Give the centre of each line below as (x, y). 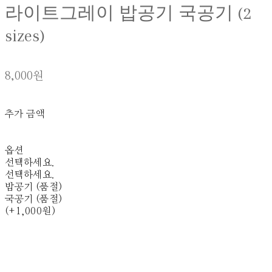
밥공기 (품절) (34, 187)
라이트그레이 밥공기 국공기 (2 (128, 13)
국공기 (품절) (34, 199)
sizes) (25, 36)
